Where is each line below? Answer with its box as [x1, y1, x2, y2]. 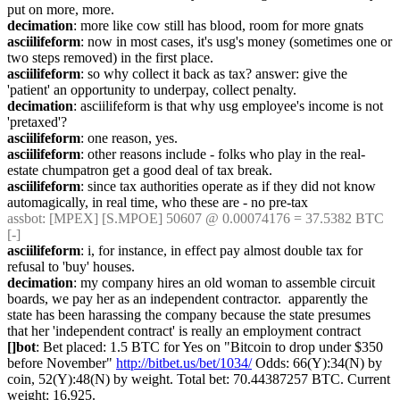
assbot [7, 211, 42, 226]
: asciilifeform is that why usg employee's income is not [73, 98, 383, 113]
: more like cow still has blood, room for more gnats [73, 18, 363, 33]
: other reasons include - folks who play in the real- [80, 146, 365, 162]
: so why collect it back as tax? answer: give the [80, 66, 347, 81]
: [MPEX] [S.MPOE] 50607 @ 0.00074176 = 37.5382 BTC [42, 211, 384, 226]
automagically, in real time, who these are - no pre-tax [7, 195, 308, 210]
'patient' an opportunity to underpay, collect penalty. [7, 82, 296, 97]
